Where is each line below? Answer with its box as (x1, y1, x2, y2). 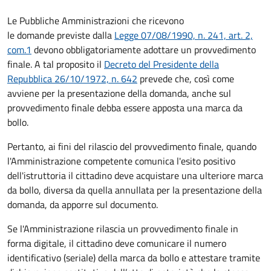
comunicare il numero (137, 235, 226, 250)
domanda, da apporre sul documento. (7, 197, 158, 212)
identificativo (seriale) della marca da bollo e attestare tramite (7, 250, 260, 265)
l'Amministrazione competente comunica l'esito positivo (7, 153, 235, 168)
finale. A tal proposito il (7, 56, 104, 71)
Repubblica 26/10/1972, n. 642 (7, 71, 137, 86)
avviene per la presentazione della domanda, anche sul (7, 85, 231, 100)
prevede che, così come (137, 71, 234, 86)
